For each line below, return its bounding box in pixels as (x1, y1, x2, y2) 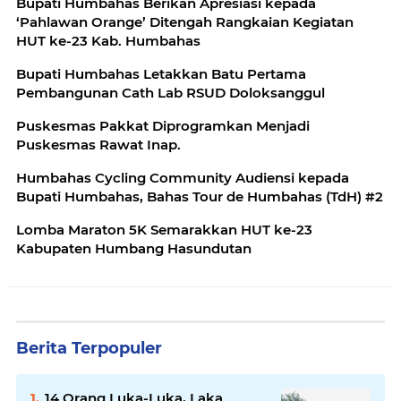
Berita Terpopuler (16, 338, 162, 359)
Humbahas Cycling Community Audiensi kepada (16, 169, 349, 187)
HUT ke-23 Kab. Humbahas (16, 32, 200, 50)
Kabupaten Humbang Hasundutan (16, 240, 252, 258)
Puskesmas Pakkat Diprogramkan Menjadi (16, 117, 310, 135)
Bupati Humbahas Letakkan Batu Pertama (16, 65, 306, 83)
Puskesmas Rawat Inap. (16, 136, 181, 154)
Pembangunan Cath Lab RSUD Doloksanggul (16, 84, 325, 102)
